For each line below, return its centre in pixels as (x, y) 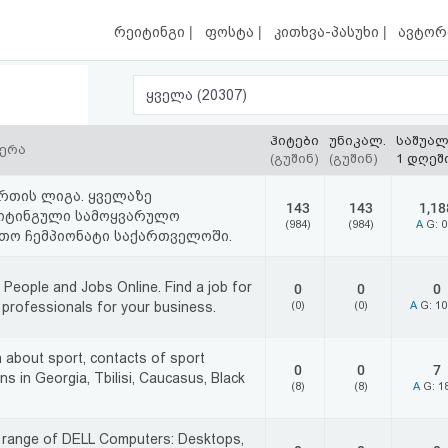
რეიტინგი (152, 32)
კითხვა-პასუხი (328, 32)
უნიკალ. (357, 140)
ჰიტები (294, 140)
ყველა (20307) (222, 95)
